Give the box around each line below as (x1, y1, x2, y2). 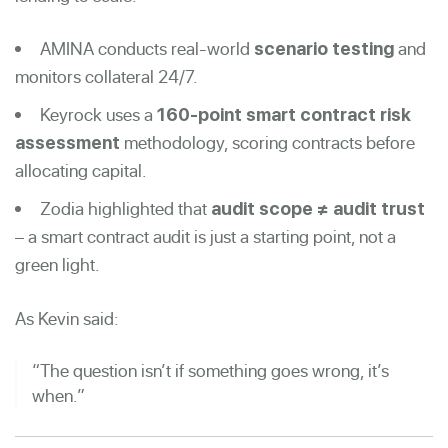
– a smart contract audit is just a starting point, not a (15, 223, 396, 249)
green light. (15, 251, 100, 277)
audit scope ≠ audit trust (211, 197, 425, 219)
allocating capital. (15, 157, 147, 183)
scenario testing (254, 37, 394, 59)
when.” (32, 382, 85, 408)
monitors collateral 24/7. (15, 63, 198, 89)
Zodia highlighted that (40, 195, 211, 221)
